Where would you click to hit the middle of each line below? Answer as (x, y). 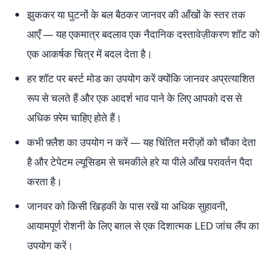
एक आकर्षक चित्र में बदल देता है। (90, 54)
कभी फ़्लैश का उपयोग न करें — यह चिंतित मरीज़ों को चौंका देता (141, 142)
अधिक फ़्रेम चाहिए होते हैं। (74, 118)
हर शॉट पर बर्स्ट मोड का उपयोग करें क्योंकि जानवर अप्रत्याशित (141, 78)
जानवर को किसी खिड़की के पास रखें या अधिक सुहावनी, (128, 206)
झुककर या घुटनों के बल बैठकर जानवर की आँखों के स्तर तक (136, 14)
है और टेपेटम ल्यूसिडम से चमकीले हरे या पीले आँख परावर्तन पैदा (140, 162)
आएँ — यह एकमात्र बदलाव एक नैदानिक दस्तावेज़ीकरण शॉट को (143, 34)
